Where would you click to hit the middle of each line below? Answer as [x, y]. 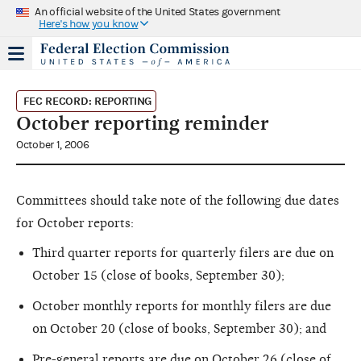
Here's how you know [89, 24]
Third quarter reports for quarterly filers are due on [183, 253]
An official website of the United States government [158, 12]
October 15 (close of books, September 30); [158, 275]
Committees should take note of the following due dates [178, 200]
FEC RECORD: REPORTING [87, 101]
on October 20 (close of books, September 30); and [179, 328]
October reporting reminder [143, 123]
